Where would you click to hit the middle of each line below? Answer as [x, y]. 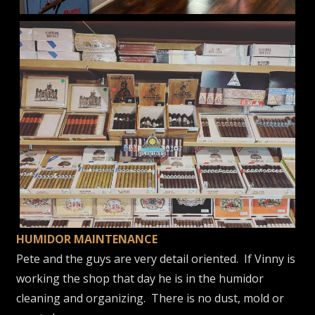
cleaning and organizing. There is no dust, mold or [150, 298]
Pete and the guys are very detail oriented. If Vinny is [156, 258]
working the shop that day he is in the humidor [140, 278]
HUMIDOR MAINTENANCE [87, 239]
